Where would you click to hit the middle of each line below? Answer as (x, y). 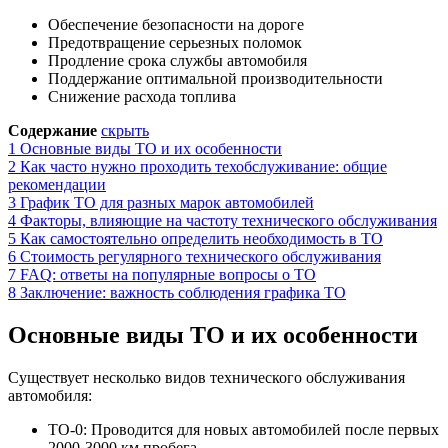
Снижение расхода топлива (142, 96)
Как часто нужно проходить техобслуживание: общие (203, 166)
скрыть (125, 130)
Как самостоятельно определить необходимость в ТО (201, 238)
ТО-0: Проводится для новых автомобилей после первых (243, 429)
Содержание (52, 130)
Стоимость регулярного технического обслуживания (200, 256)
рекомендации (57, 184)
